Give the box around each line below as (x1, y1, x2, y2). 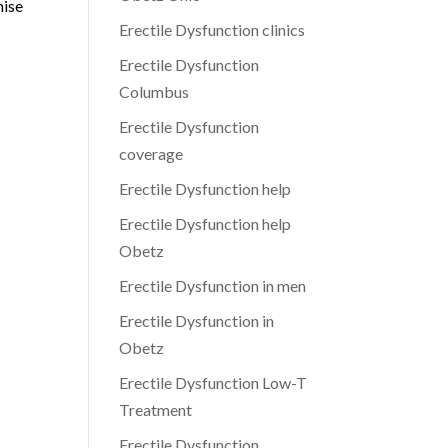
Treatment (119, 400, 193, 419)
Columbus (119, 82, 190, 101)
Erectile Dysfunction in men (119, 276, 307, 295)
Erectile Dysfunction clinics (119, 20, 306, 39)
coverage (119, 144, 184, 163)
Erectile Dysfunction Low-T (119, 373, 308, 392)
